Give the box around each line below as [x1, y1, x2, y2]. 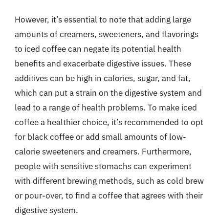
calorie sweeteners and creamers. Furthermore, [15, 146, 192, 157]
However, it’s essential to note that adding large [15, 14, 191, 25]
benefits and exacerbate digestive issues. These [15, 58, 191, 69]
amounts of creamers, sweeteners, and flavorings [15, 29, 198, 40]
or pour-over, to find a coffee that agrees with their [15, 190, 203, 201]
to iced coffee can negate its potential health [15, 44, 181, 54]
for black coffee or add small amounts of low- [15, 131, 186, 142]
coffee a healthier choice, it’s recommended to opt [15, 117, 203, 128]
